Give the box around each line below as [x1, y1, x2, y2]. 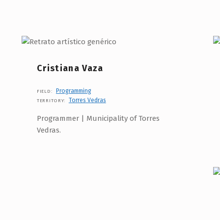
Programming [55, 87, 91, 94]
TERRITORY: [36, 97, 67, 104]
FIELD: [36, 88, 55, 94]
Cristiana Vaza [36, 63, 104, 74]
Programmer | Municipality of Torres [36, 113, 160, 123]
